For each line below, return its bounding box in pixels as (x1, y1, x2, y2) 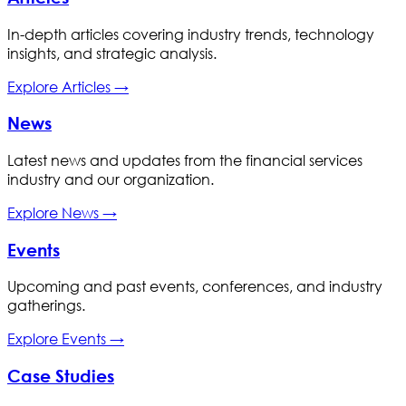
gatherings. (7, 295, 85, 315)
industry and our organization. (7, 169, 214, 188)
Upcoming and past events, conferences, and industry (7, 276, 382, 296)
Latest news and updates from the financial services (7, 150, 362, 169)
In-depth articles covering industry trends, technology (7, 24, 374, 43)
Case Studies (7, 365, 114, 387)
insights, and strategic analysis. (7, 43, 217, 63)
